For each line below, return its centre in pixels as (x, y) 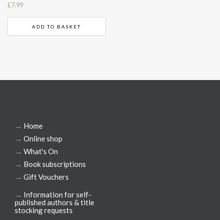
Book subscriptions (55, 164)
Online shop (43, 139)
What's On (41, 151)
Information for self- (57, 195)
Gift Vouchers (46, 177)
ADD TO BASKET (57, 27)
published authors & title (55, 203)
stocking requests (44, 210)
